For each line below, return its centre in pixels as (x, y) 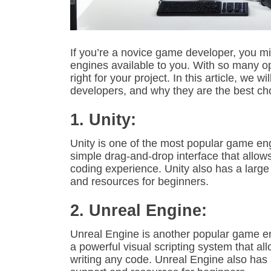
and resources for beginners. (139, 182)
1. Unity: (103, 120)
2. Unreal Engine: (139, 211)
